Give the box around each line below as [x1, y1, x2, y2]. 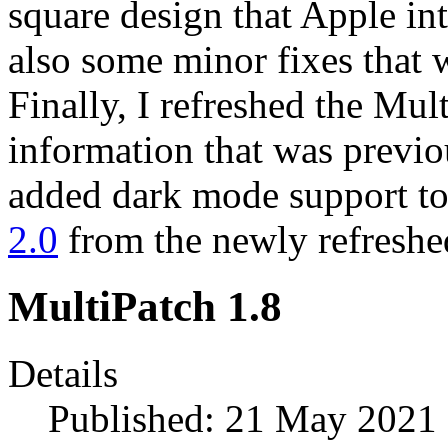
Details [8, 352, 118, 396]
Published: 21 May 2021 [48, 397, 437, 441]
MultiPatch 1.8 [8, 283, 282, 331]
